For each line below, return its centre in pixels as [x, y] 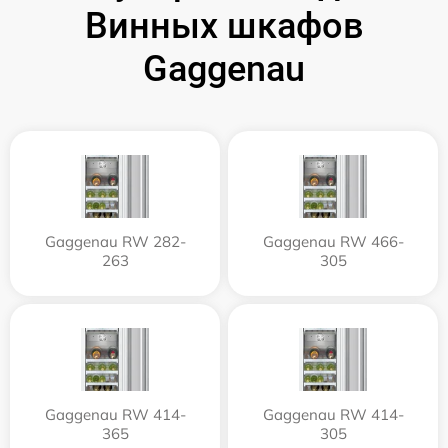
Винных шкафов [224, 26]
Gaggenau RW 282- [115, 242]
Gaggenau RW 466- [333, 242]
